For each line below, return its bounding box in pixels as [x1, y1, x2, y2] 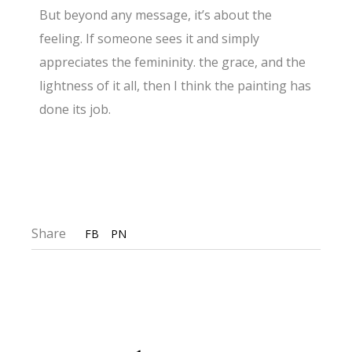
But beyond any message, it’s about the [39, 6, 273, 24]
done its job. [39, 101, 112, 119]
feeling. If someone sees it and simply [39, 30, 260, 48]
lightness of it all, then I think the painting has [39, 77, 312, 95]
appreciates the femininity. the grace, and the [39, 53, 306, 71]
